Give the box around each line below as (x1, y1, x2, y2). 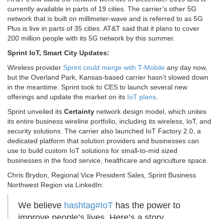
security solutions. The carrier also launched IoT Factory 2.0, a (7, 127, 201, 135)
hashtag (64, 200, 95, 211)
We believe (18, 200, 64, 211)
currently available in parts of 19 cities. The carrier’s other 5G (7, 5, 197, 13)
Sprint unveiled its (7, 108, 64, 116)
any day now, (165, 64, 207, 72)
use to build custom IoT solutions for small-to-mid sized (7, 147, 177, 155)
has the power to (113, 200, 180, 211)
